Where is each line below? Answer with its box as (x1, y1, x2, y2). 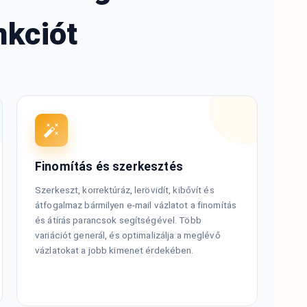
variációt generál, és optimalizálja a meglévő (35, 230, 221, 241)
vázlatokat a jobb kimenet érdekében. (35, 245, 194, 256)
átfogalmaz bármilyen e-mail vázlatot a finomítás (35, 199, 237, 211)
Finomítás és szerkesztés (35, 160, 183, 174)
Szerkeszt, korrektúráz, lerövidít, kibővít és (35, 184, 214, 196)
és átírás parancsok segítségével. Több (35, 214, 201, 226)
